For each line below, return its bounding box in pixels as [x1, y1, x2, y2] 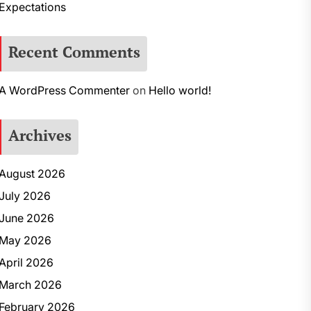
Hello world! [148, 83, 211, 97]
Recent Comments [8, 42, 140, 62]
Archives [8, 125, 72, 145]
